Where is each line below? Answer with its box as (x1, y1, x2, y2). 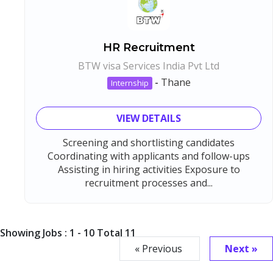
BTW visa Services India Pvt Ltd (78, 58, 219, 73)
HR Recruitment (102, 40, 195, 54)
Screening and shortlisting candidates (63, 135, 235, 149)
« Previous (135, 241, 185, 255)
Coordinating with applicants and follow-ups (48, 149, 250, 163)
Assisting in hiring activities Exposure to (57, 162, 240, 176)
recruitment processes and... (85, 175, 213, 190)
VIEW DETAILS (116, 111, 181, 125)
